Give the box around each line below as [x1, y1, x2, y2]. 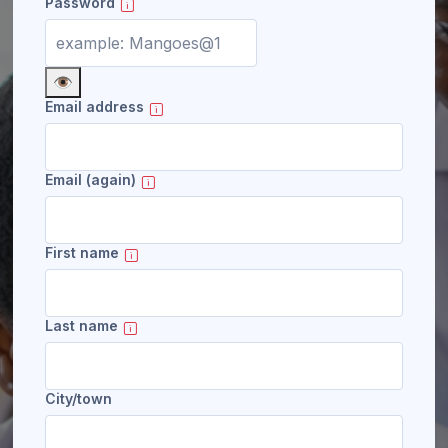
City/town [45, 390, 112, 407]
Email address [45, 98, 144, 115]
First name [45, 244, 119, 261]
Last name [45, 317, 118, 334]
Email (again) [45, 171, 136, 188]
